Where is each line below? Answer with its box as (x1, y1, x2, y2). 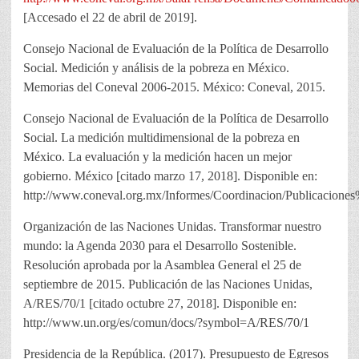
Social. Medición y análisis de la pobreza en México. (23, 61, 289, 75)
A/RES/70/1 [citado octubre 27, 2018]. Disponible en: (23, 296, 296, 311)
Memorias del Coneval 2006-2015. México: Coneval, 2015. (23, 80, 325, 95)
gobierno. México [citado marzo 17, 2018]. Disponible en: (23, 169, 317, 184)
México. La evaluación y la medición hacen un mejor (23, 150, 292, 164)
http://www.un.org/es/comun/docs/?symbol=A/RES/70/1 (23, 316, 309, 330)
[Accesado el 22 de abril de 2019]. (23, 10, 197, 25)
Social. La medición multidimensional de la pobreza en (23, 131, 300, 145)
